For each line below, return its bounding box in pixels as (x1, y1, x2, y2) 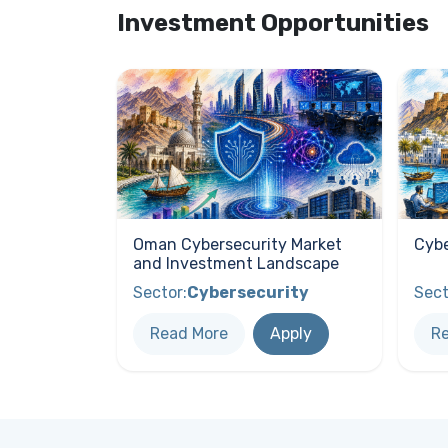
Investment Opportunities (117, 9, 429, 38)
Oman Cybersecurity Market (133, 234, 342, 254)
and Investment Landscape (133, 253, 339, 273)
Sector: (133, 282, 187, 302)
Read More (150, 323, 228, 343)
